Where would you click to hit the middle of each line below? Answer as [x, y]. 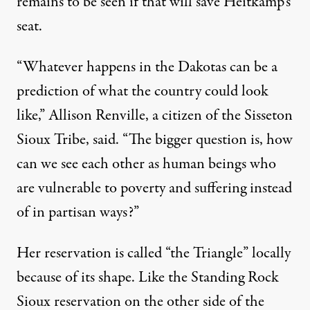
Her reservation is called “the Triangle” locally [154, 254]
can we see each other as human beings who [146, 164]
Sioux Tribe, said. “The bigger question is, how [155, 140]
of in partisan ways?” [78, 213]
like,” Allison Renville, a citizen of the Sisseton [155, 116]
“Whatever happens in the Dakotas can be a [147, 67]
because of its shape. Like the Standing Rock [148, 278]
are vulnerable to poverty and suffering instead [154, 189]
